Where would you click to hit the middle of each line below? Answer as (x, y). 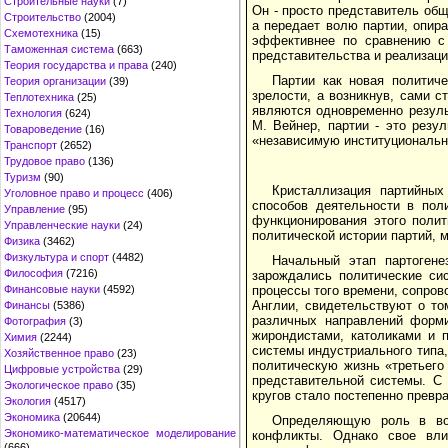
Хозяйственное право (59, 353)
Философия (33, 273)
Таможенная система (59, 49)
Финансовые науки (52, 289)
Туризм (22, 177)
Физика (22, 241)
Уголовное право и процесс (74, 193)
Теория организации (55, 81)
